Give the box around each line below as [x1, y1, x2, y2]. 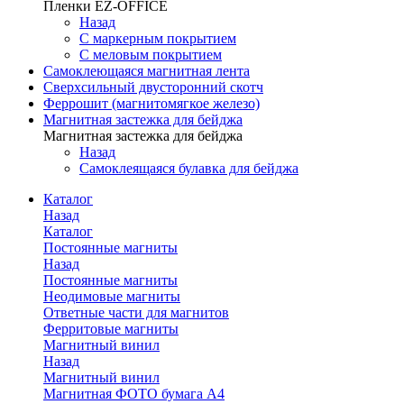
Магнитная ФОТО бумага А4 [43, 386, 225, 401]
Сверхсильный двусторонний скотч [43, 79, 263, 95]
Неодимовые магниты [43, 289, 180, 304]
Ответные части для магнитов [43, 305, 229, 320]
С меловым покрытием [79, 47, 222, 62]
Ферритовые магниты [43, 321, 179, 336]
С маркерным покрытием [79, 31, 236, 46]
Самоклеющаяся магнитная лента [43, 63, 250, 78]
